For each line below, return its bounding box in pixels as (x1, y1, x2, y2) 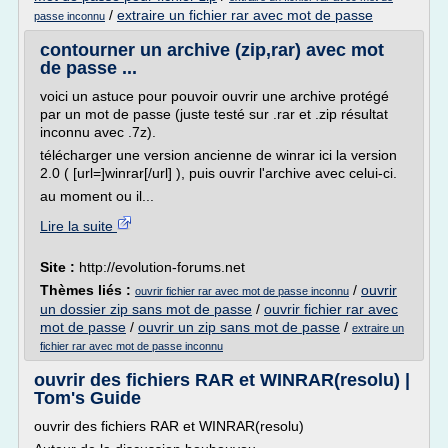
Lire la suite (40, 218, 117, 234)
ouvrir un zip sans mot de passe (138, 319, 340, 335)
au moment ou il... (40, 188, 154, 204)
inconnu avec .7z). (40, 124, 156, 140)
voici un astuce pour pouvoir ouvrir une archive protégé (40, 88, 389, 104)
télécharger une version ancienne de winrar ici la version (40, 147, 397, 163)
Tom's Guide (34, 388, 141, 408)
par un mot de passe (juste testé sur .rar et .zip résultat (40, 106, 388, 122)
